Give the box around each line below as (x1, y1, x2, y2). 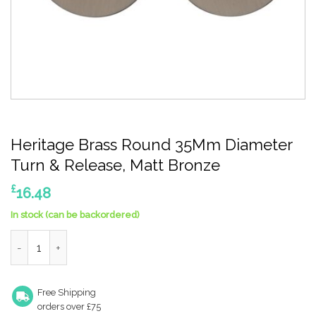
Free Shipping (37, 286, 96, 298)
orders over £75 (37, 300, 101, 312)
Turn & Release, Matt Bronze (11, 156, 220, 175)
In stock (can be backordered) (11, 209, 140, 221)
